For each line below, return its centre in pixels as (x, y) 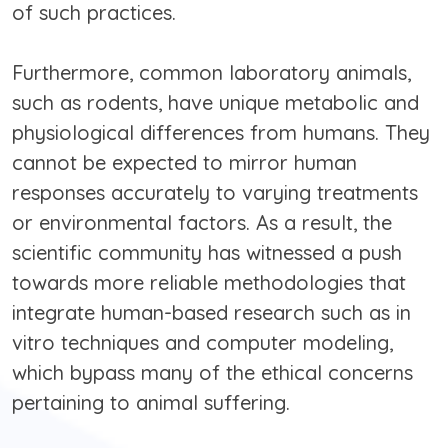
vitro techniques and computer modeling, (202, 343)
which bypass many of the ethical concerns (212, 373)
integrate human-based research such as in (211, 313)
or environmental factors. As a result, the (202, 223)
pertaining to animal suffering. (151, 403)
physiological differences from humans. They (221, 133)
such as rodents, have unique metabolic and (215, 103)
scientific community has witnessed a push (207, 253)
